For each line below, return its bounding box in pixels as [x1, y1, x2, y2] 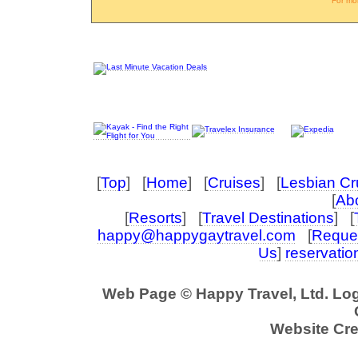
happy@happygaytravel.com [97, 227, 296, 244]
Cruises [208, 174, 261, 191]
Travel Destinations [202, 209, 334, 226]
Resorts [129, 209, 182, 226]
